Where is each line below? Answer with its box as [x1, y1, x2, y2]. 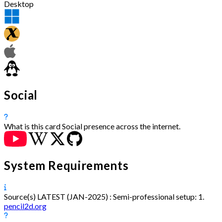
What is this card [4, 121, 60, 131]
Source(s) [4, 191, 36, 201]
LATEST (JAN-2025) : [37, 191, 111, 201]
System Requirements [4, 158, 129, 172]
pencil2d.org [4, 201, 47, 211]
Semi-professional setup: [113, 191, 197, 201]
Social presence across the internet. [60, 121, 180, 131]
